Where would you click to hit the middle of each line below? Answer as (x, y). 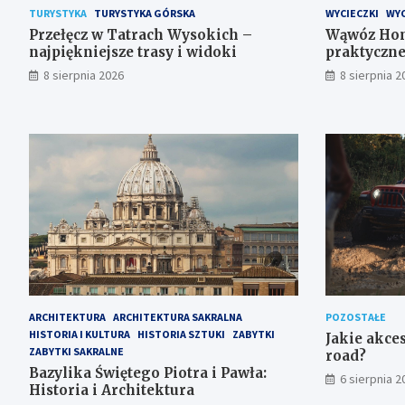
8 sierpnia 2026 (84, 75)
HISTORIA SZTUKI (181, 334)
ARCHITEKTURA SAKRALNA (178, 316)
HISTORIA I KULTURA (80, 334)
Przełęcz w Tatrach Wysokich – (141, 35)
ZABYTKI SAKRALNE (76, 351)
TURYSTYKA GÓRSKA (145, 14)
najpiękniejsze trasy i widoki (133, 52)
